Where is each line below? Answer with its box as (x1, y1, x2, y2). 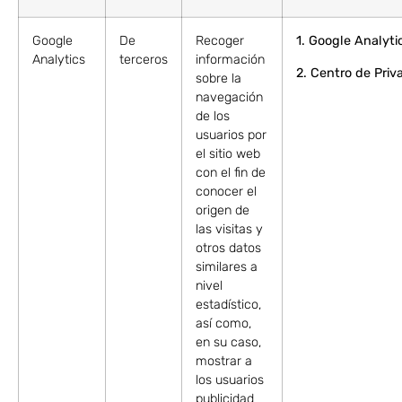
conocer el (196, 184, 257, 200)
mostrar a (196, 354, 252, 370)
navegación (196, 90, 263, 106)
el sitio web (196, 146, 260, 162)
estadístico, (196, 297, 261, 313)
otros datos (196, 240, 261, 257)
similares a (196, 259, 258, 275)
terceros (119, 52, 168, 68)
